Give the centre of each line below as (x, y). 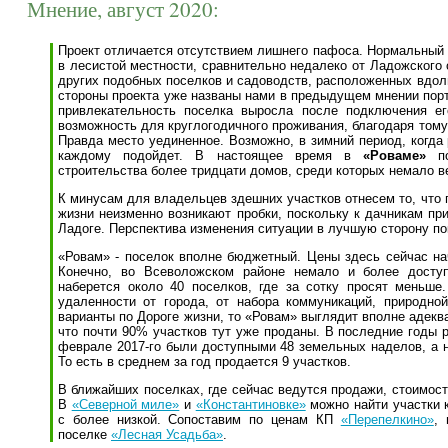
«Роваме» (395, 155)
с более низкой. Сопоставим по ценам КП (199, 419)
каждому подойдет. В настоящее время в (211, 155)
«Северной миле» (125, 404)
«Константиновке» (250, 404)
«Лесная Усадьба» (167, 434)
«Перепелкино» (387, 419)
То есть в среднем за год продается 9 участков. (204, 361)
